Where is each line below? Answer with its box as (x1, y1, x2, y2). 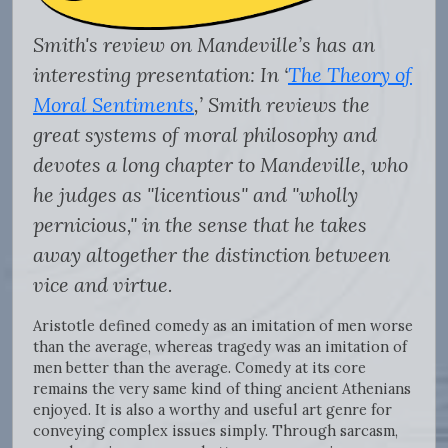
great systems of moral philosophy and (33, 121, 377, 147)
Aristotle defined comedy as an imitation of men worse (33, 315, 413, 335)
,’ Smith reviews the (194, 91, 370, 117)
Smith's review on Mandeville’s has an (33, 31, 375, 57)
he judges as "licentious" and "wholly (33, 181, 358, 207)
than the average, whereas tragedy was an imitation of (33, 336, 407, 356)
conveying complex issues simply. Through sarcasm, (33, 420, 398, 440)
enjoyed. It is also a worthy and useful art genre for (33, 399, 392, 419)
